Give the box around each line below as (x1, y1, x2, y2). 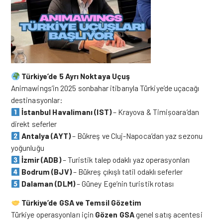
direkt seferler (11, 119, 57, 128)
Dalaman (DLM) (21, 179, 75, 188)
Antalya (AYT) (21, 131, 71, 140)
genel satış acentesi (134, 210, 203, 219)
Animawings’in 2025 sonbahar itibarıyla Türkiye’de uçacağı (11, 83, 200, 93)
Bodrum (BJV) (21, 167, 72, 176)
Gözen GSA (95, 210, 134, 219)
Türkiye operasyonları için (11, 210, 96, 219)
